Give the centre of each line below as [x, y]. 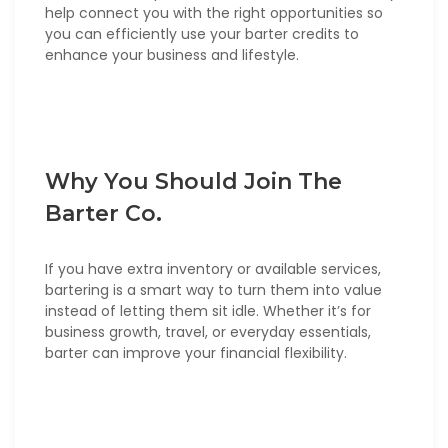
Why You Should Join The [193, 182]
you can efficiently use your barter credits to [202, 34]
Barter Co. [103, 214]
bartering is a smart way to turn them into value [213, 290]
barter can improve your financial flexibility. [196, 353]
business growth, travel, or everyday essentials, [208, 332]
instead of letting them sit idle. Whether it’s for [208, 311]
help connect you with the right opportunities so [214, 13]
